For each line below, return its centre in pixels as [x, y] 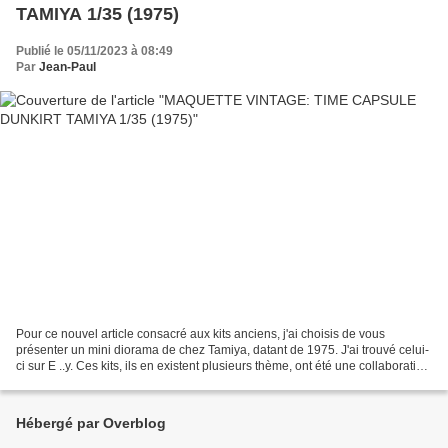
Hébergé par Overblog [91, 423]
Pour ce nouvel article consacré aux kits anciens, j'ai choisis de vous [200, 334]
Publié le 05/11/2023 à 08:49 [94, 50]
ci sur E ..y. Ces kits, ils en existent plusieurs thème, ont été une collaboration [223, 366]
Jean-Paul [67, 66]
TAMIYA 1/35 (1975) [97, 13]
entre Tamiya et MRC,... [79, 382]
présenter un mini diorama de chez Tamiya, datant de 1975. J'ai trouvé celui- [222, 350]
